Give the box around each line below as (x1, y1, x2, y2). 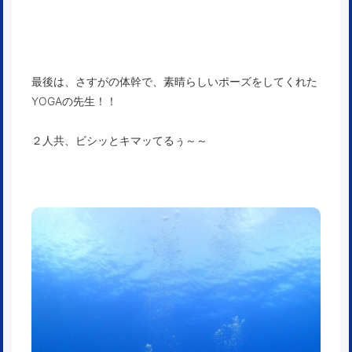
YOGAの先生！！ (31, 94, 117, 108)
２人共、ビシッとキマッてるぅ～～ (31, 134, 207, 148)
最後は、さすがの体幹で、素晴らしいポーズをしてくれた (31, 75, 317, 89)
